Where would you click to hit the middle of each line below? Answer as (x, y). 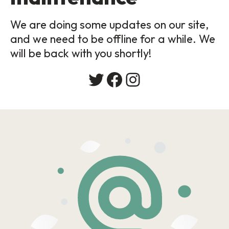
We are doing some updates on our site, (109, 25)
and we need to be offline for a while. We (113, 39)
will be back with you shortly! (81, 53)
